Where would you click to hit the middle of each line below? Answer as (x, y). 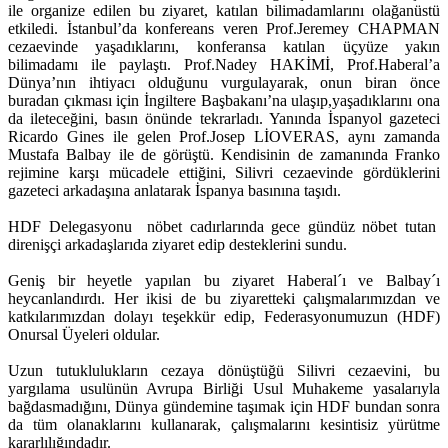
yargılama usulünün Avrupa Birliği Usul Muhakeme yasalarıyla (224, 388)
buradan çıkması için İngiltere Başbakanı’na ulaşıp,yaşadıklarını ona (224, 100)
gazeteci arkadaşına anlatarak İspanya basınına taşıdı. (174, 190)
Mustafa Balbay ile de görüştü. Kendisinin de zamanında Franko (224, 154)
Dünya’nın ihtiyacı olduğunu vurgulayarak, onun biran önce (224, 82)
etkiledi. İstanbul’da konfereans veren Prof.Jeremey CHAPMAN (224, 28)
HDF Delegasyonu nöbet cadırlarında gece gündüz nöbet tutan (224, 226)
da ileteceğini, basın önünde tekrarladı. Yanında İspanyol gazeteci (224, 118)
